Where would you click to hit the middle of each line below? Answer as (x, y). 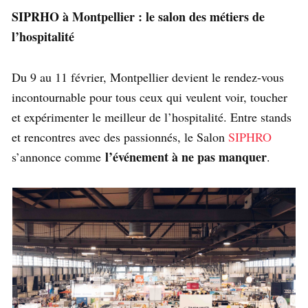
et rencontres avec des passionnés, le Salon (120, 137)
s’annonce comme (58, 157)
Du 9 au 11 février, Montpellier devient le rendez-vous (148, 77)
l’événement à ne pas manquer (186, 157)
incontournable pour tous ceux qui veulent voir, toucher (150, 97)
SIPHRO (250, 137)
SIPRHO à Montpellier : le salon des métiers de (138, 17)
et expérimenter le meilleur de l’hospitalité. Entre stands (152, 117)
